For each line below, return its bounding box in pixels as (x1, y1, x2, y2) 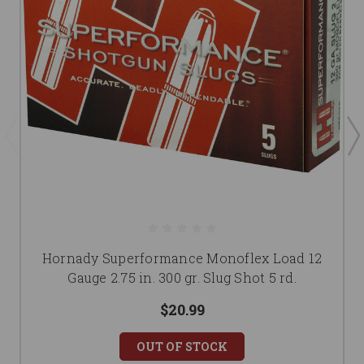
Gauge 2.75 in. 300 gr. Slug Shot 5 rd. (67, 269, 297, 287)
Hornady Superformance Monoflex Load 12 (41, 249, 323, 267)
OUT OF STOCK (136, 339, 227, 355)
